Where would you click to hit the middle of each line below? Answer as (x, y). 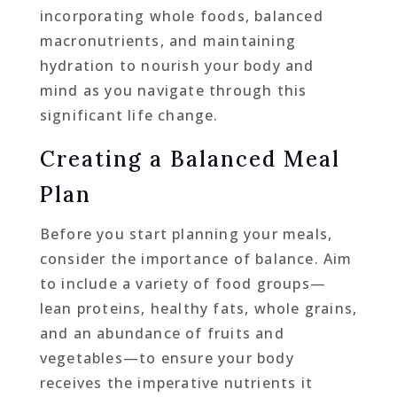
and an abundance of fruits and (162, 333)
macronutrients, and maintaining (167, 40)
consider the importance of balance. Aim (196, 258)
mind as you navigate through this (173, 90)
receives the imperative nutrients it (176, 382)
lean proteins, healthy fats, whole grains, (198, 308)
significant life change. (129, 115)
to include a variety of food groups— (183, 283)
